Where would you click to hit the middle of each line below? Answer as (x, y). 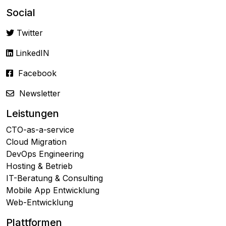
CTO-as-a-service (40, 130)
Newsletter (40, 94)
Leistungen (33, 114)
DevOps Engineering (45, 154)
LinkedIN (33, 53)
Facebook (37, 73)
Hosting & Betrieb (39, 166)
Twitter (30, 33)
